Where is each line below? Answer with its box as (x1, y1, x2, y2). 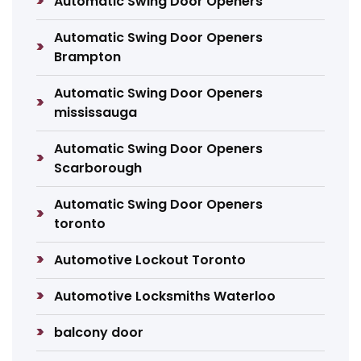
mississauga (54, 103, 138, 122)
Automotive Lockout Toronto (54, 251, 247, 269)
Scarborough (54, 159, 143, 177)
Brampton (54, 48, 122, 66)
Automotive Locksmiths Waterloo (54, 287, 276, 305)
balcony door (54, 323, 144, 342)
